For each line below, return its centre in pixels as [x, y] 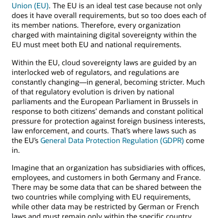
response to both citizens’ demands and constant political [108, 111]
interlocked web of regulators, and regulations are [95, 72]
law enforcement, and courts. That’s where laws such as [104, 130]
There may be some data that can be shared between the [107, 187]
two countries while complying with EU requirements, [101, 197]
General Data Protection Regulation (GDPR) [112, 140]
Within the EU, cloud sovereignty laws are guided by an [104, 62]
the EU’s [26, 140]
